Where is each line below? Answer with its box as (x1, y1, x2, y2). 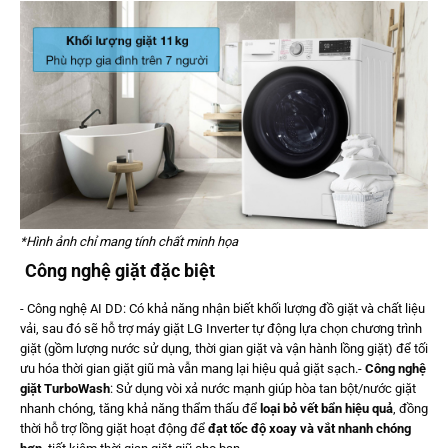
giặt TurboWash (20, 380, 110, 396)
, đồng (393, 400, 428, 416)
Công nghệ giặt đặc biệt (25, 259, 215, 281)
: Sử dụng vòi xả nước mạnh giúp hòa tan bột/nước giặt (110, 380, 416, 396)
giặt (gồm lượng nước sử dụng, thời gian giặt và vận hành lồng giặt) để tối (20, 340, 428, 356)
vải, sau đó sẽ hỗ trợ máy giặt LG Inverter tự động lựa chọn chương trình (20, 320, 422, 336)
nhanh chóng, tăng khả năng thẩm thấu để (20, 400, 260, 416)
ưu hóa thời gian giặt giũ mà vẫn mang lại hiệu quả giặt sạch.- (20, 360, 365, 376)
